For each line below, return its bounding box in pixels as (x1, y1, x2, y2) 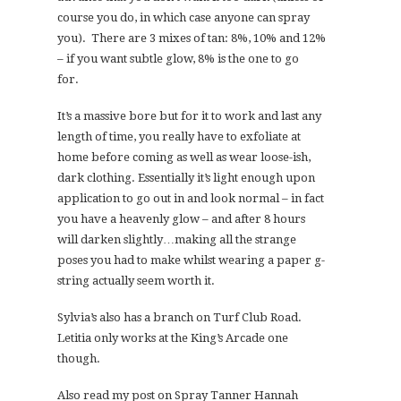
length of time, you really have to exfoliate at (57, 130, 301, 144)
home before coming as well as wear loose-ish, (57, 150, 311, 165)
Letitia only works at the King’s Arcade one (57, 331, 288, 346)
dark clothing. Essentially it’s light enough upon (57, 171, 315, 185)
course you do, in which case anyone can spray (57, 11, 310, 25)
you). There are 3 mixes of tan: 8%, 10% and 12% (57, 31, 326, 46)
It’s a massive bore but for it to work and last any (57, 109, 321, 124)
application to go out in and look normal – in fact (57, 192, 324, 206)
